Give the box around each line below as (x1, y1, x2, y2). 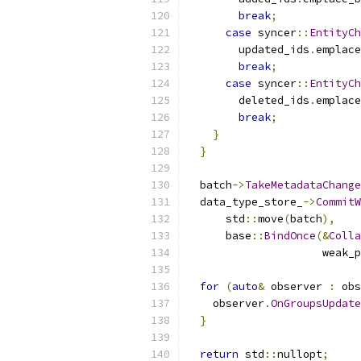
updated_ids (187, 43, 309, 56)
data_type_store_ (187, 195, 303, 209)
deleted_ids (187, 93, 309, 107)
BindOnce (264, 229, 316, 243)
